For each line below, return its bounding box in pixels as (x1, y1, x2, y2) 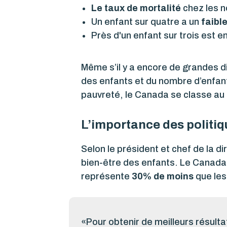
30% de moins (132, 171, 194, 181)
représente (81, 171, 132, 181)
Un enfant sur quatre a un (91, 16, 201, 27)
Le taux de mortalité (91, 3, 181, 13)
